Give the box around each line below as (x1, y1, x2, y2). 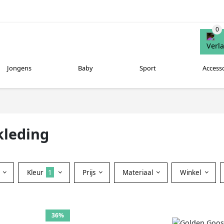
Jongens (7, 63, 32, 73)
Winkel (180, 167, 203, 177)
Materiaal (122, 167, 155, 177)
